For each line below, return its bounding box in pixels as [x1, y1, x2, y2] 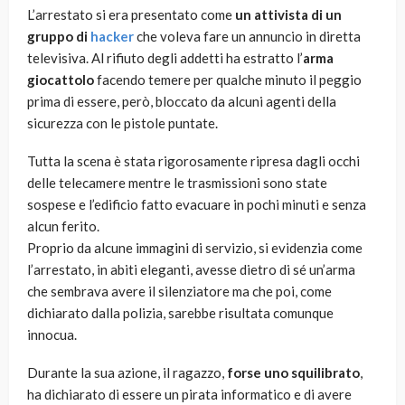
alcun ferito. [27, 218, 99, 235]
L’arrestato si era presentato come [27, 6, 232, 24]
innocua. [27, 326, 77, 344]
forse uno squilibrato [227, 364, 360, 381]
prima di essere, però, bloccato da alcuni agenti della [27, 93, 336, 110]
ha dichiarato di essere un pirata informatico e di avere [27, 386, 352, 403]
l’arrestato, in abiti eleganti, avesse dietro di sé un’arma [27, 261, 355, 278]
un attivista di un [232, 6, 342, 24]
